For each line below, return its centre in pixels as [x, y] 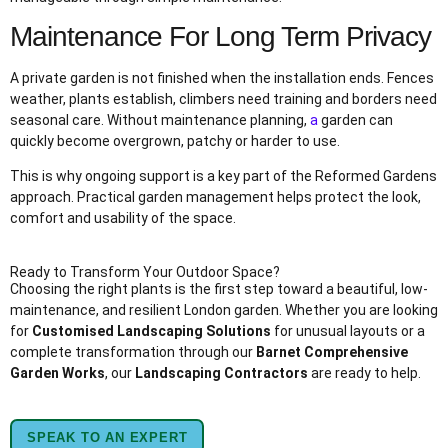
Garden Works [57, 372]
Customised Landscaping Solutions [151, 330]
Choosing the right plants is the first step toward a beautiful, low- [219, 288]
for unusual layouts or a [348, 330]
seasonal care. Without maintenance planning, [160, 120]
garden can [355, 120]
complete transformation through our [133, 351]
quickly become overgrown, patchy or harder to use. [175, 141]
